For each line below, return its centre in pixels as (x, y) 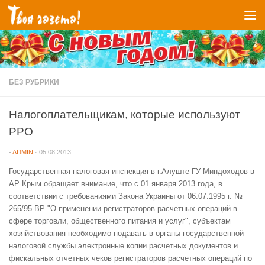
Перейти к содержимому (67, 16)
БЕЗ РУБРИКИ (34, 82)
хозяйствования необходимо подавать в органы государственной (126, 234)
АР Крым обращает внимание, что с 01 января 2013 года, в (116, 184)
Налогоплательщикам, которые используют (125, 114)
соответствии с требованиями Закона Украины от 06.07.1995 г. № (126, 196)
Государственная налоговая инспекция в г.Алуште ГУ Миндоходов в (132, 172)
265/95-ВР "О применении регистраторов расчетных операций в (123, 209)
